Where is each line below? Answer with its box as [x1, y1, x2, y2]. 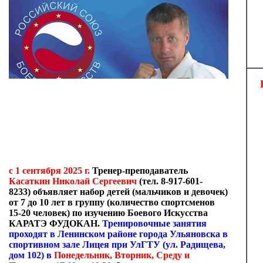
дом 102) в [9, 250, 54, 260]
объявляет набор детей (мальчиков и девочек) [31, 187, 228, 197]
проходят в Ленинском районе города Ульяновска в [9, 229, 228, 239]
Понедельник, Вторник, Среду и [54, 250, 190, 260]
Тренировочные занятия [102, 218, 207, 228]
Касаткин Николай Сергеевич [9, 176, 137, 186]
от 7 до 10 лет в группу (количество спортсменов [9, 197, 215, 207]
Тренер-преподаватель [90, 166, 188, 176]
